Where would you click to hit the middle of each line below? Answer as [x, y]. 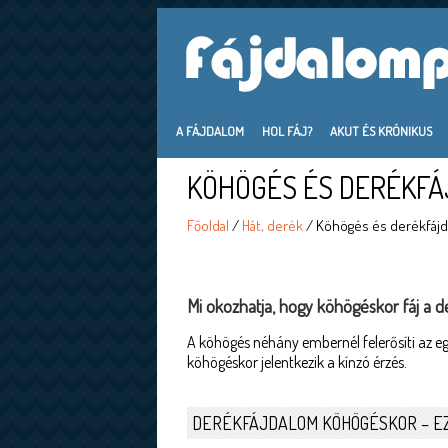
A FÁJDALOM [210, 131]
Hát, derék [272, 225]
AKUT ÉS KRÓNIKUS [381, 131]
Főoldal [208, 225]
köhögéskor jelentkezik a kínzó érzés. [297, 362]
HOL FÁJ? [287, 131]
